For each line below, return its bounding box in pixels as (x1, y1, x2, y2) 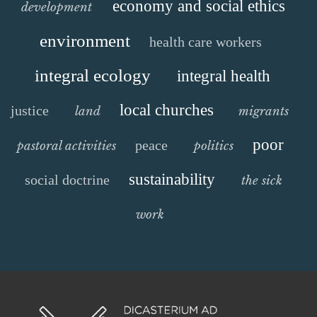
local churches (120, 100, 214, 119)
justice (11, 102, 49, 118)
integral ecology (35, 65, 151, 85)
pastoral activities (17, 138, 116, 153)
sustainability (128, 170, 215, 188)
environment (39, 30, 130, 50)
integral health (177, 67, 270, 85)
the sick (241, 173, 282, 188)
